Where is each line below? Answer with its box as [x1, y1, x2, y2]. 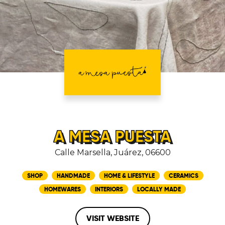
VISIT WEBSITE [86, 213, 139, 223]
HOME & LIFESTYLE [103, 172, 155, 179]
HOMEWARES [44, 185, 81, 193]
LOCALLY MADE [137, 185, 181, 193]
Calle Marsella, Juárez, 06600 [54, 148, 171, 157]
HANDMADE [56, 172, 90, 179]
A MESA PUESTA [54, 127, 171, 147]
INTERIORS [95, 185, 123, 193]
